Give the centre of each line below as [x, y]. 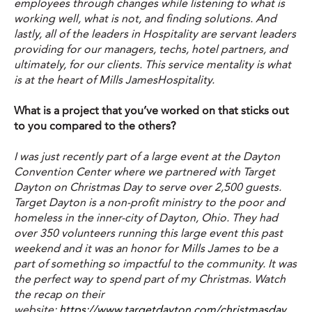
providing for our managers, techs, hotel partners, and [151, 49]
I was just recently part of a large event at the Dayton [147, 157]
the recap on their [59, 295]
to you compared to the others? [98, 126]
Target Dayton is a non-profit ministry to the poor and [149, 203]
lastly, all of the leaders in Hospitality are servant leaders [155, 34]
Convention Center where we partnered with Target [145, 172]
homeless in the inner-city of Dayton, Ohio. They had [146, 218]
